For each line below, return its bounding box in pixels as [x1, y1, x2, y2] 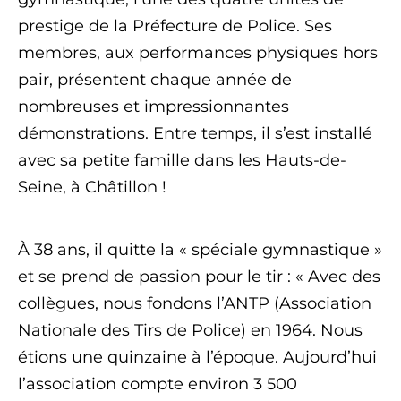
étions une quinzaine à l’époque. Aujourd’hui [18, 347, 377, 367]
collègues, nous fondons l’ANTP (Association [18, 294, 371, 313]
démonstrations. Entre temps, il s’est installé [18, 124, 372, 143]
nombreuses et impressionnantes [18, 97, 289, 116]
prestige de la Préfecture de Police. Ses [18, 16, 332, 36]
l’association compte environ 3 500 [18, 374, 297, 394]
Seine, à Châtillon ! [18, 177, 166, 197]
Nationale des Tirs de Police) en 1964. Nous [18, 320, 363, 340]
